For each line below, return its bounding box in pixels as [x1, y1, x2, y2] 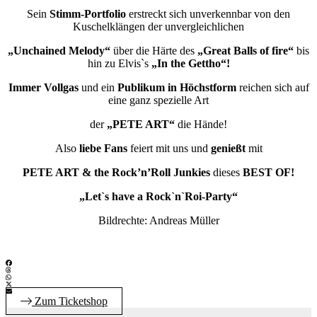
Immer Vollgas [8, 81, 79, 94]
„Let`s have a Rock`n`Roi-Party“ [79, 190, 238, 203]
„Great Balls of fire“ [195, 45, 296, 57]
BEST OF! [243, 166, 294, 179]
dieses [213, 166, 243, 179]
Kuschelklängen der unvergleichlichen [73, 21, 244, 33]
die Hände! [178, 118, 227, 131]
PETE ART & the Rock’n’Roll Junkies [23, 166, 213, 179]
